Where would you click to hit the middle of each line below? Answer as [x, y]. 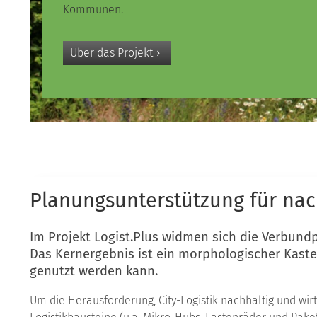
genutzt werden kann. [94, 271]
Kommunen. [93, 9]
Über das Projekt [111, 52]
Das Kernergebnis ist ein [104, 254]
